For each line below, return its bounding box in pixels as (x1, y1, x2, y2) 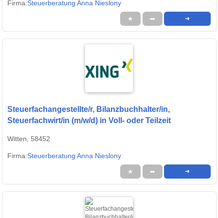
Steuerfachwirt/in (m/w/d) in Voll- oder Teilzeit (7, 116, 171, 125)
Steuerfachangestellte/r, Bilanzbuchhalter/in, (7, 105, 170, 113)
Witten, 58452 (7, 134, 50, 143)
